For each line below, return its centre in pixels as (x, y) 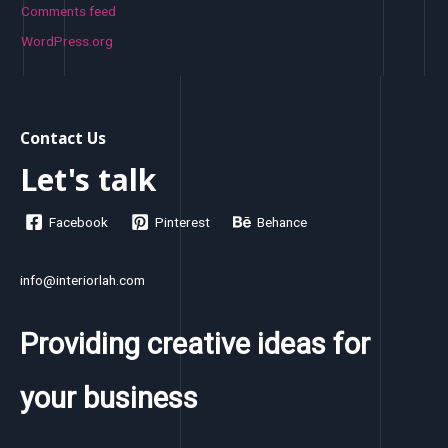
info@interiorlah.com (82, 279)
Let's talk (88, 179)
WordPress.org (67, 41)
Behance (282, 221)
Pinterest (183, 221)
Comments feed (69, 10)
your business (109, 397)
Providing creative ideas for (195, 343)
